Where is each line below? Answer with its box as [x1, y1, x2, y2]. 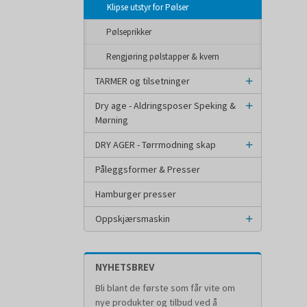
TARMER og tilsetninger [95, 75, 190, 87]
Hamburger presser [95, 188, 176, 200]
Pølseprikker [106, 26, 151, 38]
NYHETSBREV [95, 262, 155, 273]
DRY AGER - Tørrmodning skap [95, 138, 216, 151]
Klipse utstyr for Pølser [107, 1, 188, 13]
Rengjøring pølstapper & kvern [106, 51, 219, 62]
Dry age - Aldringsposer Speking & [95, 99, 236, 112]
